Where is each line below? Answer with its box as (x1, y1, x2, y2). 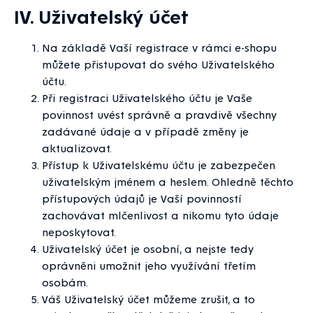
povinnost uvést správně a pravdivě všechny (42, 108, 277, 122)
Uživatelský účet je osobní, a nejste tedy (42, 242, 254, 256)
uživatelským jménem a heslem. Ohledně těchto (42, 175, 293, 189)
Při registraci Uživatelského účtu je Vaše (42, 91, 252, 105)
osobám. (42, 275, 88, 289)
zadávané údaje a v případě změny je (42, 124, 249, 138)
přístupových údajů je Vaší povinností (42, 191, 242, 205)
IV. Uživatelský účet (14, 4, 189, 28)
